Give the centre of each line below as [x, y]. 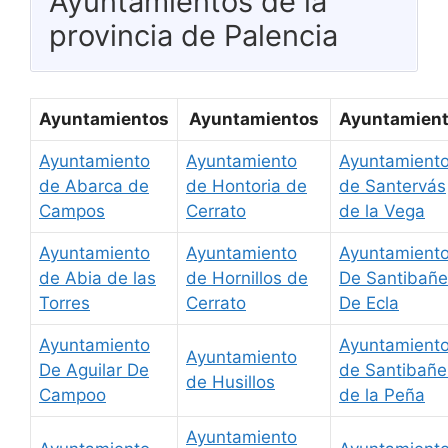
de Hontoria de [246, 185]
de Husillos [230, 381]
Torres [64, 302]
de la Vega [382, 210]
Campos [72, 210]
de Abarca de [94, 185]
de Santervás [392, 185]
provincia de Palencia [193, 36]
